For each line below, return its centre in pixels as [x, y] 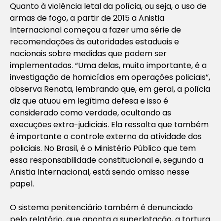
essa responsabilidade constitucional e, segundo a [107, 160]
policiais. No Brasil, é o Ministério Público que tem [103, 148]
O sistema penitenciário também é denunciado [101, 207]
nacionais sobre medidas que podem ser [88, 53]
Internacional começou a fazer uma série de [95, 30]
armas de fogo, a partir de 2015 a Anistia [87, 18]
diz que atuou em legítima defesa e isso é [89, 101]
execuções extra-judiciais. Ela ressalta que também [109, 124]
